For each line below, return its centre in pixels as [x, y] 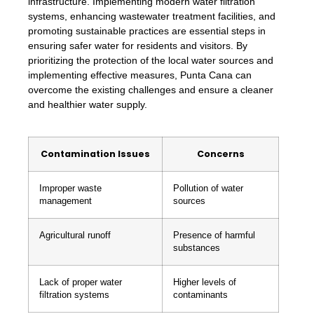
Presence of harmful [214, 235]
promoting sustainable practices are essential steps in [147, 31]
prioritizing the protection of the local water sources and [151, 61]
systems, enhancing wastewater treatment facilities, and [152, 16]
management [66, 201]
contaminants [200, 295]
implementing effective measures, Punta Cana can [140, 75]
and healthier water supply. [88, 105]
